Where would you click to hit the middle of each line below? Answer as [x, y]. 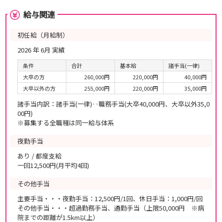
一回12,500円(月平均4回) [53, 165]
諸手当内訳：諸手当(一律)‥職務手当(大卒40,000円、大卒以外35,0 [113, 104]
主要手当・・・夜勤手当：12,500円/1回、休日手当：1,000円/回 [110, 198]
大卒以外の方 [39, 88]
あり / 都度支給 [39, 156]
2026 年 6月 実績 [41, 50]
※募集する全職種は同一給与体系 [66, 123]
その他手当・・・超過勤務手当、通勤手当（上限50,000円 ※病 [111, 208]
